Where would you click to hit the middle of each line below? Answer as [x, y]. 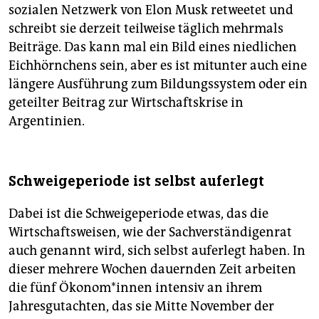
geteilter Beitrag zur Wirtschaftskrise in [126, 103]
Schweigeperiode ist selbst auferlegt [136, 182]
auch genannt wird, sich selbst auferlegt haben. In [157, 251]
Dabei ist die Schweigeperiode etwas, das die [138, 214]
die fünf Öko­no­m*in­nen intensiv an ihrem [135, 288]
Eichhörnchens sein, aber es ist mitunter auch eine [158, 66]
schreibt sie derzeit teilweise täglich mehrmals [146, 29]
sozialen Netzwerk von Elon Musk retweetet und [151, 10]
